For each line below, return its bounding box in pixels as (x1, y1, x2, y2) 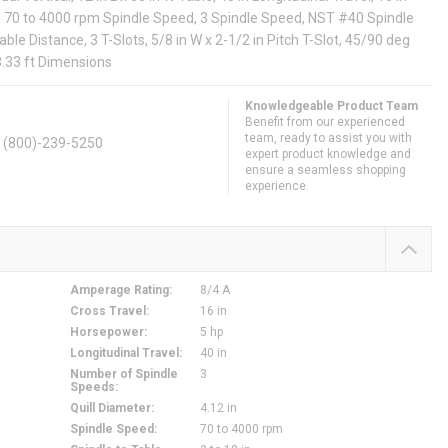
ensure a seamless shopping (245, 163, 406, 178)
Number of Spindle (69, 367, 178, 382)
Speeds (69, 380, 115, 395)
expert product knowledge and (245, 147, 411, 162)
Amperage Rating (69, 283, 169, 298)
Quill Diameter (69, 401, 151, 416)
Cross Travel (69, 304, 146, 319)
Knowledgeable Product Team (245, 99, 418, 114)
